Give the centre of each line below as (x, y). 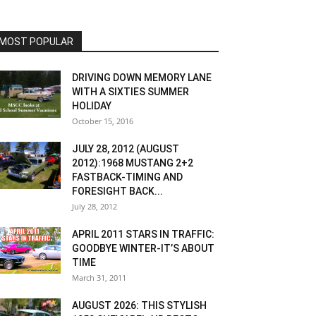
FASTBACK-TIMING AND (127, 177)
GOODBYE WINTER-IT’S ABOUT (143, 248)
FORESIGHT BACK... (117, 191)
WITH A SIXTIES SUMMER (130, 92)
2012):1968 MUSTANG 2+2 (133, 163)
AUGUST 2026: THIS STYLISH (139, 305)
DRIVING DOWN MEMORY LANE (142, 78)
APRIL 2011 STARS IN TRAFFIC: (143, 234)
